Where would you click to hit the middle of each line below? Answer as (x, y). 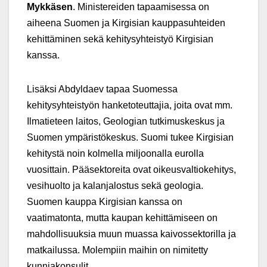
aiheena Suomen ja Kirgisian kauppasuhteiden (126, 23)
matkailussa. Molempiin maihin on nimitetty (117, 250)
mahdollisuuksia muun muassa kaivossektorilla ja (131, 234)
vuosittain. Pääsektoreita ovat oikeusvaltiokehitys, (131, 169)
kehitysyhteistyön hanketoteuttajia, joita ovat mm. (130, 105)
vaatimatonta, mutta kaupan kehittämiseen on (122, 218)
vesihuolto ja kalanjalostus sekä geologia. (116, 185)
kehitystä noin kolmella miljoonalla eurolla (115, 153)
